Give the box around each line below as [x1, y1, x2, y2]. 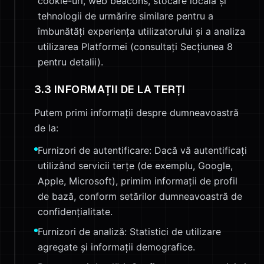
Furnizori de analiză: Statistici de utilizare [38, 226, 221, 237]
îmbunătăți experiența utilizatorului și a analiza [38, 25, 245, 37]
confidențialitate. [38, 206, 113, 217]
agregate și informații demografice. [38, 241, 195, 253]
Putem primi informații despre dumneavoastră [34, 107, 239, 118]
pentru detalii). [38, 56, 103, 68]
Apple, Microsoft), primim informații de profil [38, 175, 237, 187]
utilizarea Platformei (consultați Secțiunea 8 [38, 41, 233, 52]
